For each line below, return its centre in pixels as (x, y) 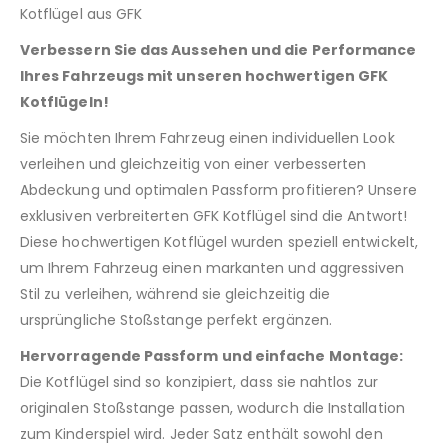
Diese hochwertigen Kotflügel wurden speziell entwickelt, (219, 241)
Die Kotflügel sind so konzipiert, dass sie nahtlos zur (199, 381)
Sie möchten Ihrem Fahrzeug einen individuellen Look (207, 137)
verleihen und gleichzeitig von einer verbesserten (193, 163)
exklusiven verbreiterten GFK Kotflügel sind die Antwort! (213, 215)
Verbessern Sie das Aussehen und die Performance (218, 49)
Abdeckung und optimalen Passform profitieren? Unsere (218, 189)
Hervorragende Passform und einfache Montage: (212, 355)
